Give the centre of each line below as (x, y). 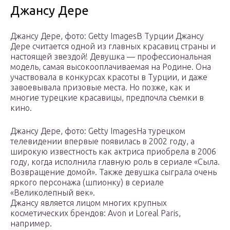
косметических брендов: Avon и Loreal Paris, (95, 213)
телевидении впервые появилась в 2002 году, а (102, 141)
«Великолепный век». (53, 193)
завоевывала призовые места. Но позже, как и (100, 88)
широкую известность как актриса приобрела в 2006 (113, 152)
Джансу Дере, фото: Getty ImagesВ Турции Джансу (107, 36)
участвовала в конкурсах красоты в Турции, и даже (109, 77)
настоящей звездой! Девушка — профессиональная (111, 57)
